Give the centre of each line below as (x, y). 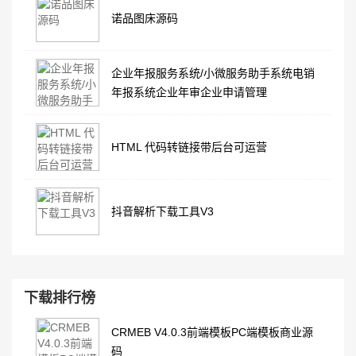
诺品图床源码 (145, 18)
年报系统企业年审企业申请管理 (189, 92)
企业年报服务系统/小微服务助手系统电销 (213, 73)
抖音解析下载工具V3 (163, 211)
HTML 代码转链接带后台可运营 (189, 147)
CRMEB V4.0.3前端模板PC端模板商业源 (212, 332)
